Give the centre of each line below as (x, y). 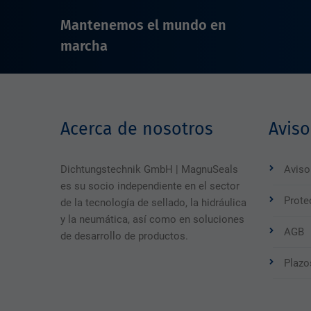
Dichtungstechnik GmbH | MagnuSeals (149, 169)
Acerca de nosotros (137, 129)
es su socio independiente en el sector (150, 186)
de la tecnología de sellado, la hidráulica (153, 203)
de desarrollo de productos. (124, 236)
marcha (84, 46)
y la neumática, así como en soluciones (152, 219)
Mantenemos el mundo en (143, 25)
